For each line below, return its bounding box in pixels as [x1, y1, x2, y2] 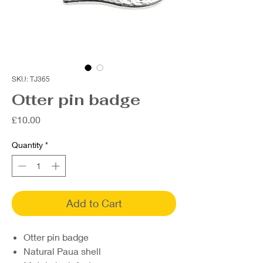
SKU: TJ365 [12, 75, 50, 83]
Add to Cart [66, 197, 122, 210]
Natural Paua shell [23, 245, 101, 257]
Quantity [12, 140, 43, 150]
